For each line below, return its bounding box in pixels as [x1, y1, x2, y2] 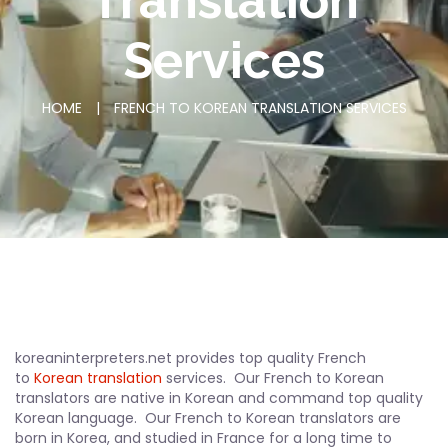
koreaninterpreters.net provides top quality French [15, 347, 366, 368]
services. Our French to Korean [162, 367, 384, 388]
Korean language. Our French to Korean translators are [15, 407, 401, 428]
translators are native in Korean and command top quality [15, 387, 423, 408]
